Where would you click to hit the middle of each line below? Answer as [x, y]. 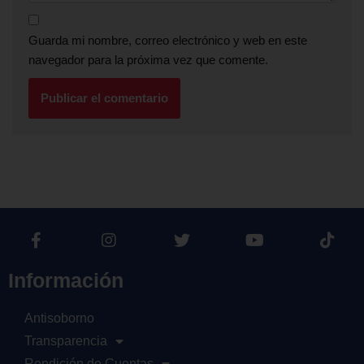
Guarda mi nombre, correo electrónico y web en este [168, 40]
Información [66, 280]
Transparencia [66, 340]
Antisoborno [59, 318]
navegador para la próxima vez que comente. [148, 59]
